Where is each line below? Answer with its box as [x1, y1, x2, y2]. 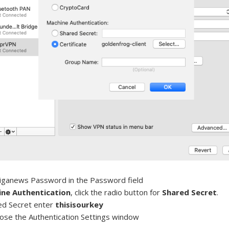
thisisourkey [55, 199, 104, 210]
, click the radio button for [71, 187, 163, 198]
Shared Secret [162, 187, 217, 198]
